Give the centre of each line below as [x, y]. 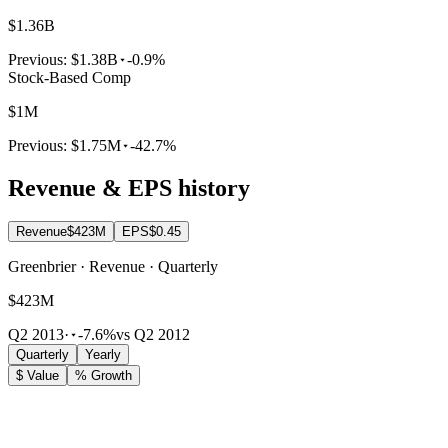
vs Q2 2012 [153, 335]
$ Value [37, 376]
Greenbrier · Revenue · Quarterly [113, 267]
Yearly [103, 355]
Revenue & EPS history [129, 187]
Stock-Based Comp [69, 77]
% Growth [103, 376]
